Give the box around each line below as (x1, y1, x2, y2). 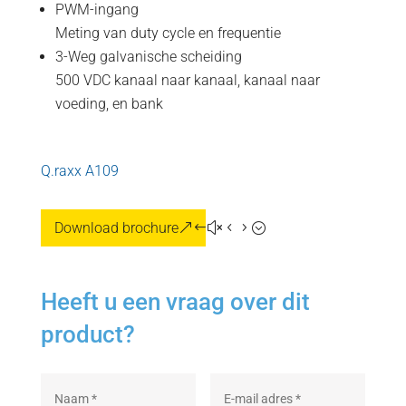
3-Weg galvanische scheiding (54, 48, 242, 65)
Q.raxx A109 (40, 162, 119, 179)
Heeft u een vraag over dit (40, 288, 310, 315)
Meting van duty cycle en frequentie (54, 24, 281, 42)
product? (40, 321, 135, 348)
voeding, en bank (54, 95, 163, 112)
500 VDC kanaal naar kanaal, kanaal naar (54, 72, 320, 89)
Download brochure (53, 219, 179, 237)
